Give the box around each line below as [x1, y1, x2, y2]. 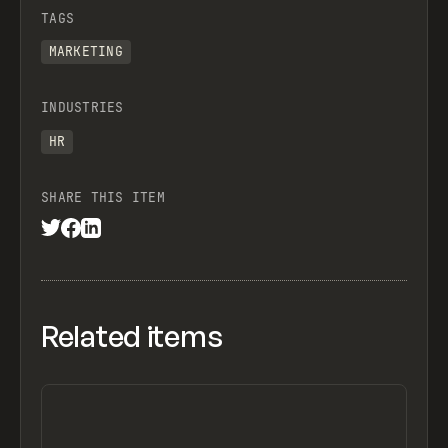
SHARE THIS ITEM [41, 188, 165, 206]
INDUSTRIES [41, 99, 124, 117]
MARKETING [48, 43, 123, 61]
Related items [41, 317, 223, 354]
